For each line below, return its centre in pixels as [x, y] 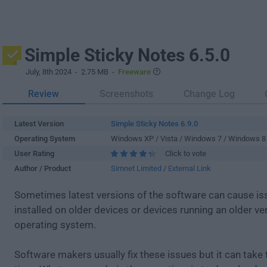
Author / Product [43, 168]
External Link [190, 168]
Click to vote [186, 153]
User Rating [34, 153]
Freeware [134, 72]
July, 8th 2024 [49, 72]
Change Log [209, 94]
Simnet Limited [136, 168]
